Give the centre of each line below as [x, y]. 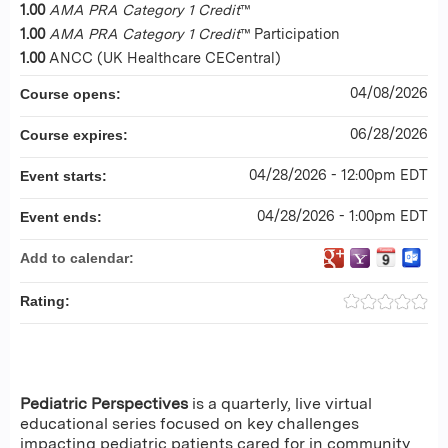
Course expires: [76, 134]
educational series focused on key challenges [189, 423]
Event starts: [65, 175]
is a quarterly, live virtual [280, 403]
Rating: [47, 300]
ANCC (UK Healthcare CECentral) [165, 57]
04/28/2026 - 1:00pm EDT [342, 215]
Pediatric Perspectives [104, 403]
